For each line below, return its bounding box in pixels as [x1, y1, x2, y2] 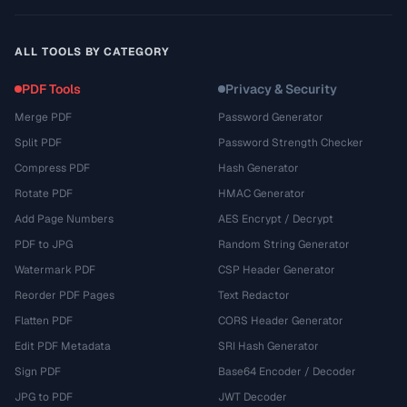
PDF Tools [22, 81, 81, 97]
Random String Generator [218, 237, 350, 252]
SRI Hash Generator [218, 339, 319, 353]
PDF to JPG [15, 237, 73, 252]
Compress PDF [15, 161, 90, 175]
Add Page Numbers [15, 212, 114, 226]
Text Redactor [218, 288, 290, 303]
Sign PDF [15, 364, 61, 379]
